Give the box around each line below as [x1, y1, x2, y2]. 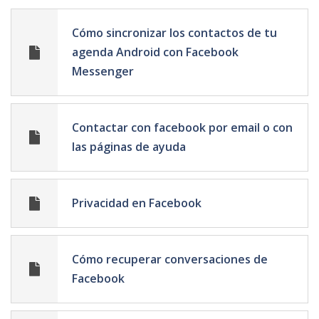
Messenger [72, 63, 134, 80]
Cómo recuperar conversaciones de [72, 251, 268, 268]
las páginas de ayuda [72, 139, 186, 155]
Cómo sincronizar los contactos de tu [72, 25, 277, 41]
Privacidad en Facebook [72, 195, 202, 211]
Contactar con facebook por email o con [72, 120, 293, 136]
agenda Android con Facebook [72, 44, 239, 61]
